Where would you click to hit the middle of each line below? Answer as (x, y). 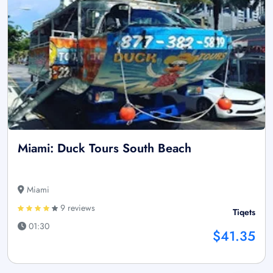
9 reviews (76, 207)
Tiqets (244, 212)
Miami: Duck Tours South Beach (105, 148)
